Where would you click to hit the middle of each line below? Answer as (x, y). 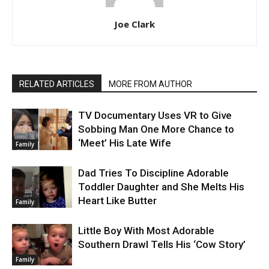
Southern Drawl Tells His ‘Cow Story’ (162, 244)
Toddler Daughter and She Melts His (161, 186)
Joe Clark (134, 24)
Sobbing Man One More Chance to (156, 129)
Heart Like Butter (117, 200)
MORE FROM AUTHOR (150, 84)
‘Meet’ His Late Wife (125, 143)
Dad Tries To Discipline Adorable (153, 173)
